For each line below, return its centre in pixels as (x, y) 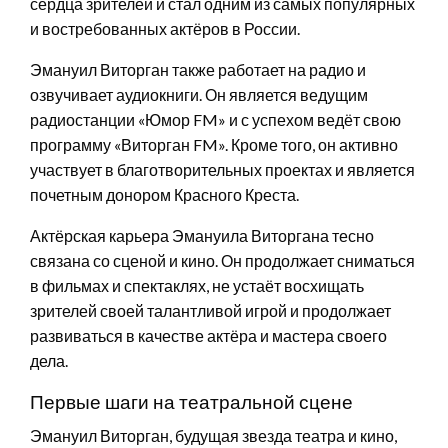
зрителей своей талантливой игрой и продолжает (210, 310)
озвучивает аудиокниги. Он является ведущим (199, 94)
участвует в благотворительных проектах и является (222, 169)
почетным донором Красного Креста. (164, 194)
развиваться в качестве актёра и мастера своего (208, 335)
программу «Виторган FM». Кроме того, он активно (214, 144)
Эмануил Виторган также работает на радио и (198, 69)
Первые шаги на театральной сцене (191, 401)
